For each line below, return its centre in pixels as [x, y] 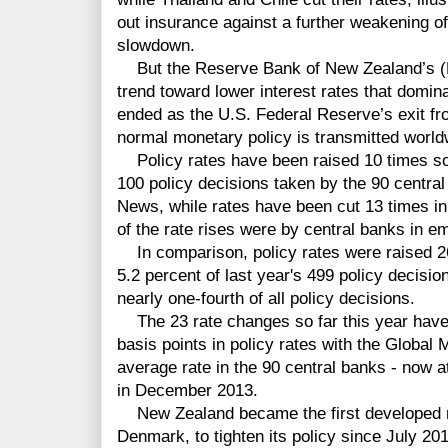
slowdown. [156, 46]
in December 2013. [187, 391]
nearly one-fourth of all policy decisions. [266, 299]
